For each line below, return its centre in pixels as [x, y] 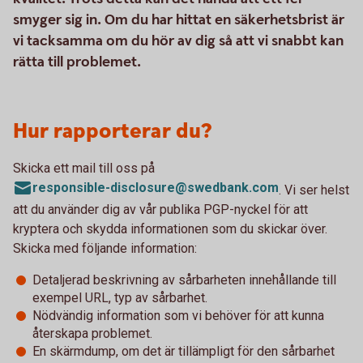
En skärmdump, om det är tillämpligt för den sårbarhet [184, 351]
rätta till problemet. [77, 62]
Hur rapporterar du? [112, 132]
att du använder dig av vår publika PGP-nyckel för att [160, 209]
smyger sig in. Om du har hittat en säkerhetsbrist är [179, 20]
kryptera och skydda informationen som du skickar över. [170, 229]
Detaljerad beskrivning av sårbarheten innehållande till [184, 280]
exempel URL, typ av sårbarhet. [120, 298]
